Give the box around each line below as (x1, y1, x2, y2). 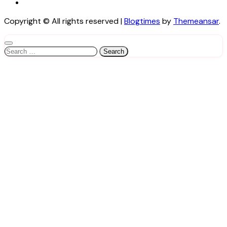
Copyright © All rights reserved (4, 15, 119, 26)
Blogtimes (124, 15, 160, 26)
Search (4, 45, 30, 56)
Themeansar (173, 15, 219, 26)
